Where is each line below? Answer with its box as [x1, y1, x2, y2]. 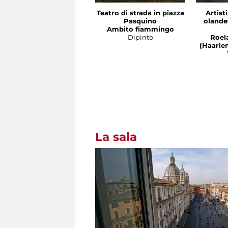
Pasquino [124, 17, 157, 25]
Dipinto [127, 33, 153, 42]
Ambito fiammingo [106, 25, 174, 34]
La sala [95, 130, 137, 145]
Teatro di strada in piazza [96, 9, 184, 17]
